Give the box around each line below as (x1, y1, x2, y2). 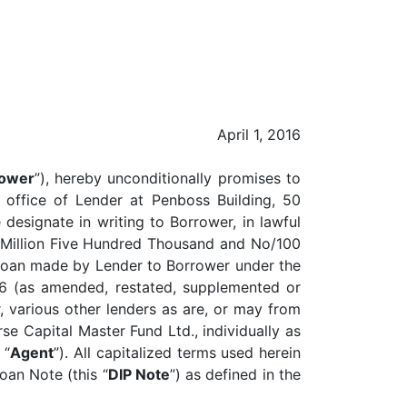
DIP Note (107, 365, 170, 383)
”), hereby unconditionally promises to (34, 169, 302, 187)
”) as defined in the (169, 365, 302, 383)
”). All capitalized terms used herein (54, 343, 302, 362)
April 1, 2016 (217, 125, 301, 144)
